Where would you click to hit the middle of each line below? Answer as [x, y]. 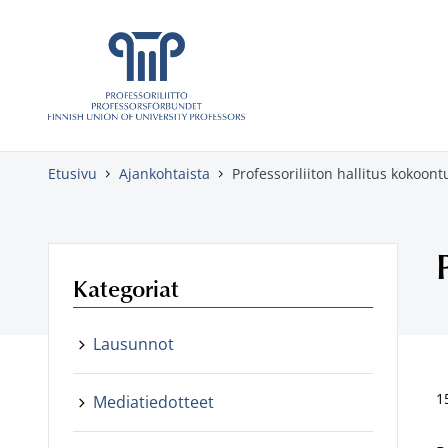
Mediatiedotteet [153, 402]
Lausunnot [133, 344]
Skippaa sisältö [71, 27]
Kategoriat [126, 287]
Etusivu [72, 173]
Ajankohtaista [164, 173]
